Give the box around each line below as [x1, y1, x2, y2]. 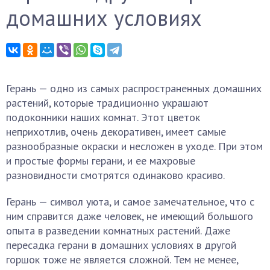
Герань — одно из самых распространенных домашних [6, 81, 262, 95]
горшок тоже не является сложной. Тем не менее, [6, 253, 238, 266]
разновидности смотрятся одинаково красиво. [6, 168, 225, 182]
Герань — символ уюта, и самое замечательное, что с [6, 195, 254, 209]
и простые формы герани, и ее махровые [6, 154, 195, 168]
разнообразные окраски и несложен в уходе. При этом [6, 139, 263, 153]
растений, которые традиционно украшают [6, 96, 209, 110]
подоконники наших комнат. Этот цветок [6, 110, 200, 124]
